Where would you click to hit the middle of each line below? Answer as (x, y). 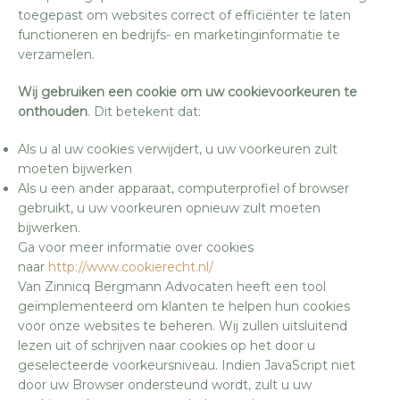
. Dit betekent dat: (144, 111)
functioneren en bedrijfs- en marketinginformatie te (179, 34)
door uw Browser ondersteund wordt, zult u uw (165, 384)
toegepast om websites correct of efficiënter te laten (184, 15)
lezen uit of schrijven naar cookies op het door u (167, 345)
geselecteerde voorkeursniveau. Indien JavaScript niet (187, 365)
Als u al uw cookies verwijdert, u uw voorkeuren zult (178, 149)
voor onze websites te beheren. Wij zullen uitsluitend (183, 325)
